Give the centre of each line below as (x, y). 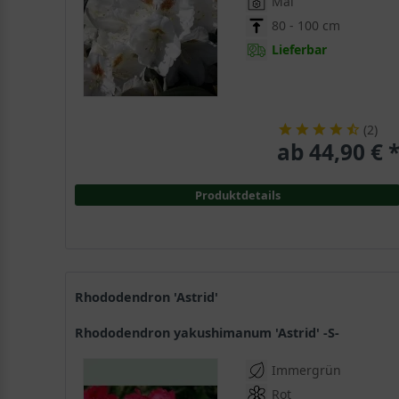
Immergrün (307, 370)
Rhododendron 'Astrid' (151, 297)
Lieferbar (300, 50)
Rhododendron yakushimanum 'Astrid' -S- (212, 333)
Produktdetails (237, 195)
